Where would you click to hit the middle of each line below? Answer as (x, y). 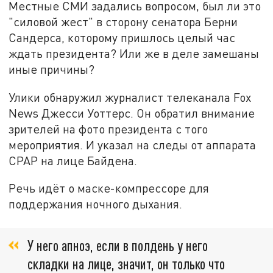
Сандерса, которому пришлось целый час (122, 37)
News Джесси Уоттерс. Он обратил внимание (132, 113)
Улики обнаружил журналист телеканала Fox (130, 97)
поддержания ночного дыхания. (96, 204)
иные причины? (52, 69)
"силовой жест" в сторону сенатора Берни (123, 21)
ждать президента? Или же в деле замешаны (134, 53)
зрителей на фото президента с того (108, 129)
